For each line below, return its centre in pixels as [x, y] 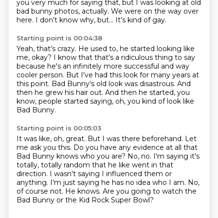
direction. [33, 174]
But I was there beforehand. [136, 139]
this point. [34, 84]
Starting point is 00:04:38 [59, 38]
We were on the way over [154, 11]
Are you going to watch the [149, 191]
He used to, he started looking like [136, 49]
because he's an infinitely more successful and [96, 66]
